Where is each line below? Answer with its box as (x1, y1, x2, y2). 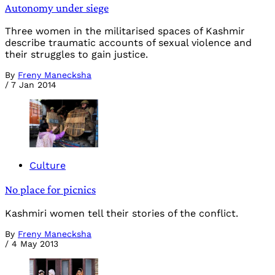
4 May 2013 (12, 238, 58, 249)
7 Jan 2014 (11, 80, 56, 90)
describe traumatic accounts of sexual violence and (5, 37, 252, 49)
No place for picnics (5, 182, 96, 196)
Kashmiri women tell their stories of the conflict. (5, 207, 238, 219)
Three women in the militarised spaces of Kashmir (5, 25, 245, 37)
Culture (29, 160, 66, 172)
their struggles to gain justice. (5, 48, 148, 61)
